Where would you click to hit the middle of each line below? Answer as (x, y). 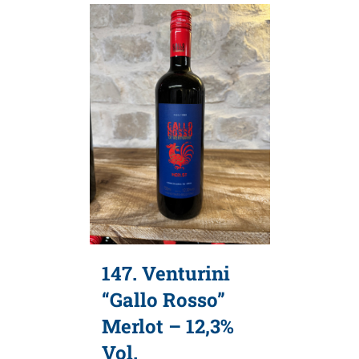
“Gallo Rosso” (163, 299)
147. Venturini (165, 273)
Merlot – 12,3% (167, 326)
